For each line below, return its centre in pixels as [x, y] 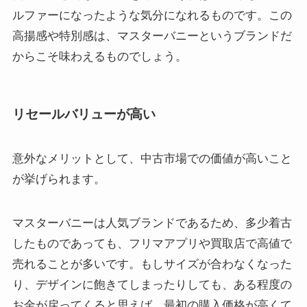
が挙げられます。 [59, 180]
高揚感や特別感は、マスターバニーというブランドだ [152, 36]
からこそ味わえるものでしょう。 [99, 56]
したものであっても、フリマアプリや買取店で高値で [152, 244]
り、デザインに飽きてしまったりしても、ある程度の [152, 285]
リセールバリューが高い [84, 114]
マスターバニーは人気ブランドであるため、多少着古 [152, 223]
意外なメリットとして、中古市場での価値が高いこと [152, 159]
